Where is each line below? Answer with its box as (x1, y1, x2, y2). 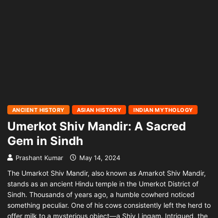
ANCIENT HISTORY (12, 107, 65, 113)
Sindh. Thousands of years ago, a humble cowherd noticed (7, 190, 195, 199)
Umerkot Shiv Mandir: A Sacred (7, 119, 186, 133)
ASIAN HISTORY (76, 107, 122, 113)
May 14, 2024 (77, 154, 120, 162)
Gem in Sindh (7, 134, 83, 148)
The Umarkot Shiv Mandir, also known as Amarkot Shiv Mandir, (7, 169, 206, 177)
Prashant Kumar (16, 154, 63, 162)
